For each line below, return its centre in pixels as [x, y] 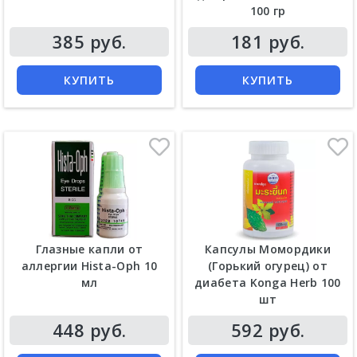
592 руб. [268, 330]
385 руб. [89, 41]
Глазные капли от [89, 249]
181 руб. [268, 41]
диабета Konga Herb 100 [268, 283]
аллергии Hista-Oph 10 [89, 266]
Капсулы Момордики [268, 249]
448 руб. [89, 330]
